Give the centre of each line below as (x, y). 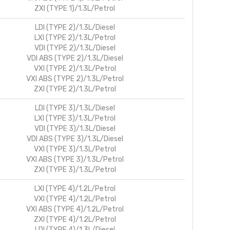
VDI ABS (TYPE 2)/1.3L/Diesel (75, 59)
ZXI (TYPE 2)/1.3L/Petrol (75, 89)
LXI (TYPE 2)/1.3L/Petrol (75, 38)
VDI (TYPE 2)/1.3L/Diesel (75, 48)
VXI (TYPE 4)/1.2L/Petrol (75, 199)
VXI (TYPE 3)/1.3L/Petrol (75, 149)
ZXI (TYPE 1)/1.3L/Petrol (75, 9)
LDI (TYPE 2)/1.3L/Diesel (75, 28)
